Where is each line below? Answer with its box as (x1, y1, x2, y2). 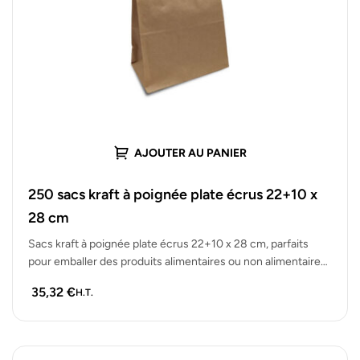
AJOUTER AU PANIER (134, 146, 247, 161)
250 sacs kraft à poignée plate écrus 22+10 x (28, 185, 317, 203)
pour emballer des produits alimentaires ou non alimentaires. (28, 254, 329, 268)
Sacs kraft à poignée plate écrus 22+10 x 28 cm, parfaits (28, 236, 309, 251)
